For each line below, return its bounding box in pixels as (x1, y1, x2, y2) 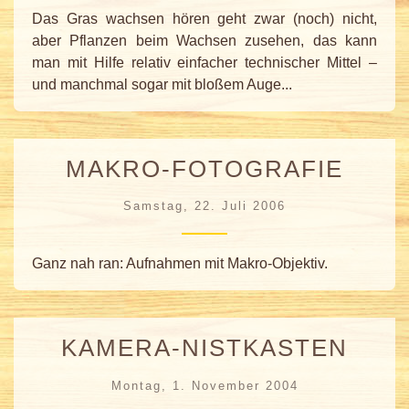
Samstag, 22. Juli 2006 (123, 199, 286, 214)
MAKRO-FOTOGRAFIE (66, 155, 343, 182)
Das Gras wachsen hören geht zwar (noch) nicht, (32, 10, 377, 26)
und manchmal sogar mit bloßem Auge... (32, 76, 292, 92)
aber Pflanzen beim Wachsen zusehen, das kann (32, 32, 377, 48)
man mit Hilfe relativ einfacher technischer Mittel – (32, 54, 377, 70)
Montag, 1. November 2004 (110, 378, 299, 393)
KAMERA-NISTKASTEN (61, 335, 348, 362)
